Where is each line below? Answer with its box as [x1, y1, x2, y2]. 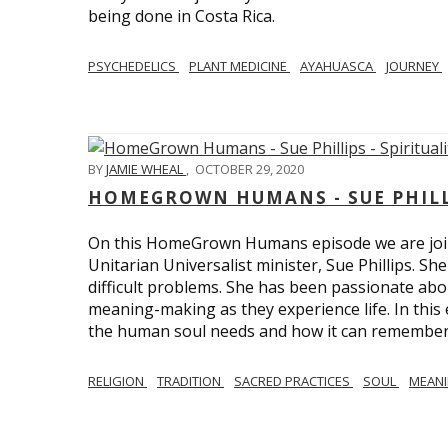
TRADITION [157, 372, 224, 391]
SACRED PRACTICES [234, 372, 353, 391]
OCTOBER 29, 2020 [195, 160, 304, 179]
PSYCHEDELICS [88, 57, 179, 76]
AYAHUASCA [300, 57, 376, 76]
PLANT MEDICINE [189, 57, 290, 76]
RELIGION [88, 372, 147, 391]
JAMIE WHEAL [106, 160, 186, 179]
